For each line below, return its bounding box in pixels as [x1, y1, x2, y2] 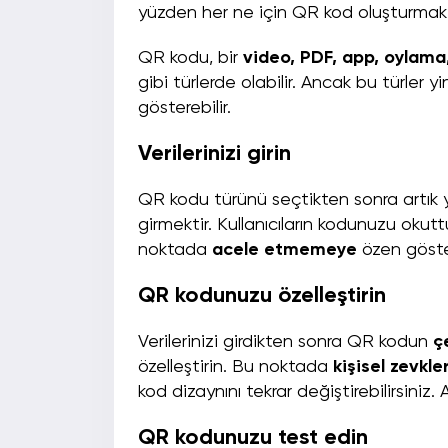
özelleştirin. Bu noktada [138, 358, 333, 377]
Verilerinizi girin [138, 143, 297, 166]
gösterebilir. [138, 99, 241, 118]
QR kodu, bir [138, 49, 243, 68]
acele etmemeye [212, 241, 357, 260]
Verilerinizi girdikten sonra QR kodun [138, 333, 433, 352]
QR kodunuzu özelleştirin [138, 285, 392, 308]
